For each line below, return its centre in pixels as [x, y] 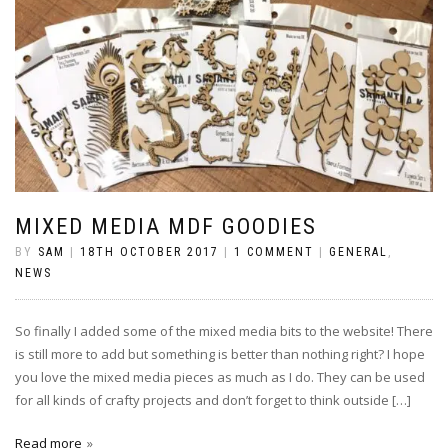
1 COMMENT [274, 251]
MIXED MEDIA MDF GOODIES [166, 226]
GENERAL [358, 251]
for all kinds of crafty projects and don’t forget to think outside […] [213, 399]
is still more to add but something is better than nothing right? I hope [220, 353]
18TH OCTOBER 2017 [149, 251]
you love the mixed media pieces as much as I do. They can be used [220, 376]
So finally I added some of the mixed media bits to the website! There [224, 330]
